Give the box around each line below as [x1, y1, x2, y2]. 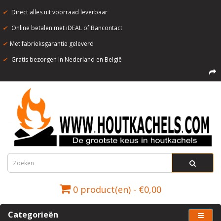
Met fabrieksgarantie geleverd [10, 39, 94, 48]
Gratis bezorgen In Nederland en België [10, 55, 122, 64]
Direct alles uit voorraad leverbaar [10, 8, 108, 16]
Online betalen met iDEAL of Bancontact [10, 24, 122, 32]
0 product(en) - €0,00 [73, 184, 161, 196]
